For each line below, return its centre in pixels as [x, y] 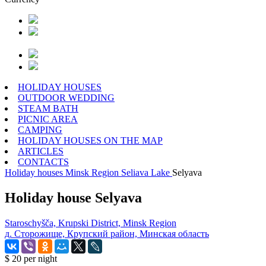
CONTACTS [43, 162]
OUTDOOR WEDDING [66, 98]
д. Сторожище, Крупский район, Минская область [107, 233]
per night [40, 258]
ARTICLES [41, 151]
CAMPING [40, 130]
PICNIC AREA [48, 119]
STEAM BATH [48, 108]
